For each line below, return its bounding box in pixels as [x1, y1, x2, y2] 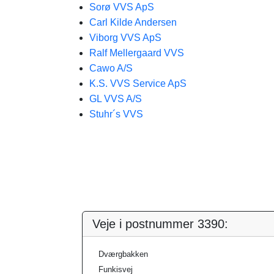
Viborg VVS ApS [89, 32, 161, 43]
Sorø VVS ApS [89, 2, 154, 12]
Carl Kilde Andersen [89, 17, 177, 28]
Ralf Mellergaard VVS [89, 48, 184, 58]
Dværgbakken [98, 250, 148, 259]
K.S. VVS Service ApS [89, 78, 187, 89]
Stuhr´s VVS [89, 109, 143, 119]
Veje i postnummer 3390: [92, 217, 228, 231]
